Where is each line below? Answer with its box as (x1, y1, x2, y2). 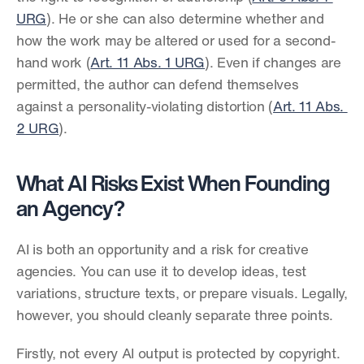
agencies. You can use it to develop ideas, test (16, 266, 307, 279)
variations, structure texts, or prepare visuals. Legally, (16, 288, 348, 301)
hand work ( (16, 57, 91, 71)
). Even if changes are (205, 57, 341, 71)
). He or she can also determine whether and (45, 13, 324, 27)
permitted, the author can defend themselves (16, 79, 299, 93)
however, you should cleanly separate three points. (16, 310, 334, 323)
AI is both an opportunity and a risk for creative (16, 244, 309, 258)
